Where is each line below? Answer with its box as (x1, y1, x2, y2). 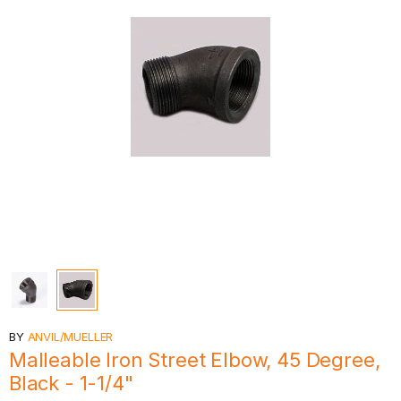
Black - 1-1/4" (9, 371, 133, 395)
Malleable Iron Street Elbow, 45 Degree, (9, 348, 380, 371)
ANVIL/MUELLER (27, 329, 114, 344)
